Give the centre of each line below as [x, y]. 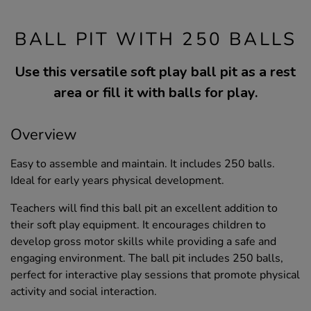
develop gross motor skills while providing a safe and [143, 242]
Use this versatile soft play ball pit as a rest [155, 72]
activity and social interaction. [84, 292]
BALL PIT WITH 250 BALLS [155, 40]
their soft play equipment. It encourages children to [138, 225]
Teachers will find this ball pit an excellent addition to [144, 209]
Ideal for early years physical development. [117, 181]
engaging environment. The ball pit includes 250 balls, [147, 259]
